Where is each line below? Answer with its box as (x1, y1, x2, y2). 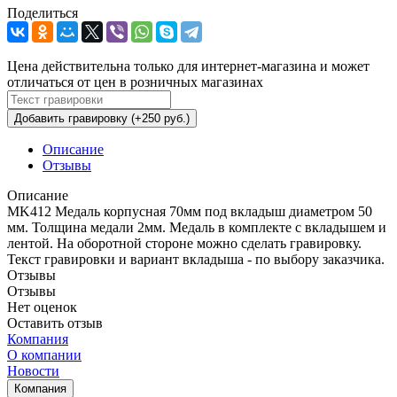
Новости (7, 362, 59, 378)
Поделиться (7, 4, 78, 20)
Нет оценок (7, 299, 77, 315)
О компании (7, 346, 82, 362)
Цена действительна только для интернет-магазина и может (7, 58, 370, 74)
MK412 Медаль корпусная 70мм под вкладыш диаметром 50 (7, 203, 372, 219)
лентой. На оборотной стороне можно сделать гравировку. (7, 235, 362, 251)
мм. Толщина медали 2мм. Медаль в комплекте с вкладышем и (7, 219, 386, 235)
